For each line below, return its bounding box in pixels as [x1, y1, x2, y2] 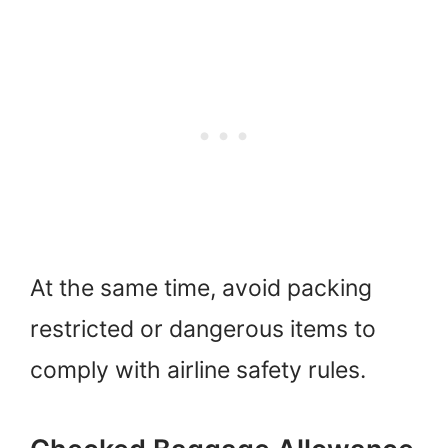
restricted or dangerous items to [30, 315, 376, 344]
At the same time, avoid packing [30, 274, 372, 303]
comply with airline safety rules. [30, 356, 366, 385]
